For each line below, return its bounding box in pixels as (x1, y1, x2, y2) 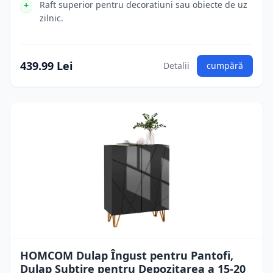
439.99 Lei (20, 58, 73, 73)
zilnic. (40, 12, 63, 24)
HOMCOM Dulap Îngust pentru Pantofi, (20, 248, 233, 263)
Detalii (163, 60, 190, 71)
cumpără (207, 60, 243, 71)
